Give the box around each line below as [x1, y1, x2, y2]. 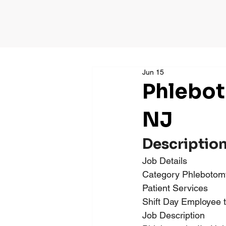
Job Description [142, 210, 205, 220]
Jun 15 [142, 68, 164, 76]
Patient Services [142, 183, 208, 193]
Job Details [142, 155, 187, 166]
